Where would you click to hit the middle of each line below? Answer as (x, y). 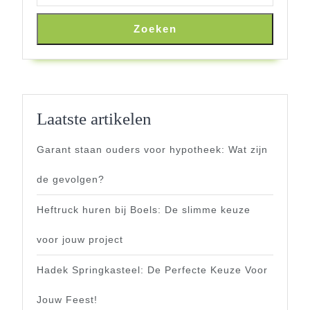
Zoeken (155, 28)
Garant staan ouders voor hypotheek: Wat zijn (152, 149)
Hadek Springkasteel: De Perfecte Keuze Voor (152, 270)
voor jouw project (80, 239)
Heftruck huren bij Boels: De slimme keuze (144, 209)
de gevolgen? (71, 179)
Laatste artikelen (94, 118)
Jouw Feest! (67, 299)
